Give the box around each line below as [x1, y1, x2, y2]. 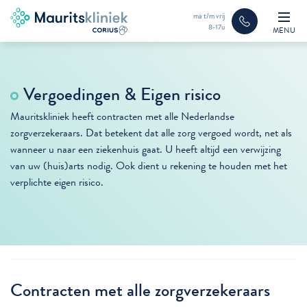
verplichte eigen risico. [10, 174, 103, 190]
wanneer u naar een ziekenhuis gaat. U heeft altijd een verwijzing [10, 141, 281, 157]
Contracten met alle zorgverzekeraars [10, 278, 270, 303]
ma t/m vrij [193, 10, 225, 21]
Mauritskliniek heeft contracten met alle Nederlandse [10, 108, 234, 124]
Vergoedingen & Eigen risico [23, 82, 221, 107]
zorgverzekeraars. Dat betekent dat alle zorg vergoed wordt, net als [10, 125, 292, 140]
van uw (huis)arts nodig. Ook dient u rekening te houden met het [10, 158, 287, 173]
